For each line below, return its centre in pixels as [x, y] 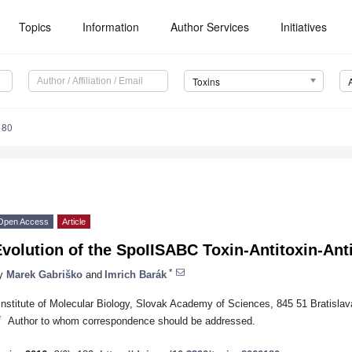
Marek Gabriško [44, 274]
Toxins [206, 82]
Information [111, 27]
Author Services [210, 27]
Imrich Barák [136, 274]
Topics [35, 27]
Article [74, 222]
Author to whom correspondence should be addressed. [131, 321]
